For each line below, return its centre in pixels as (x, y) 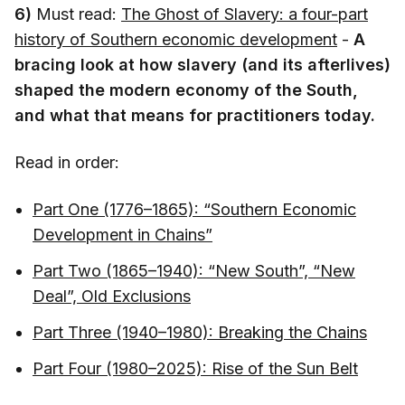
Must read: (76, 14)
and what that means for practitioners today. (195, 115)
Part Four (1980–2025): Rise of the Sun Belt (195, 368)
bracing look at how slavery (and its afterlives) (202, 64)
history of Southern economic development (176, 39)
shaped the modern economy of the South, (186, 89)
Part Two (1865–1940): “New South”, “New (194, 270)
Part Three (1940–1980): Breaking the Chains (200, 332)
